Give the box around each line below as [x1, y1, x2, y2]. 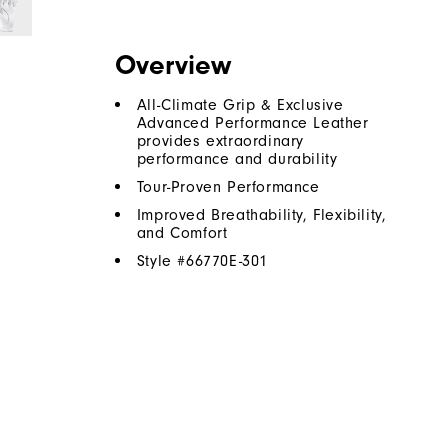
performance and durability [136, 150, 338, 169]
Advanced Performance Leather [136, 114, 369, 133]
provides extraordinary [136, 132, 305, 151]
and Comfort [136, 224, 228, 243]
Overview [114, 49, 231, 82]
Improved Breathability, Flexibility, [136, 206, 387, 225]
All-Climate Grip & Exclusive [136, 96, 344, 115]
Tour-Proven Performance [136, 178, 320, 197]
